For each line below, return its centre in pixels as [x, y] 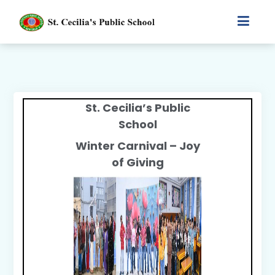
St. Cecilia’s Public [137, 108]
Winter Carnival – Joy [137, 146]
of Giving [137, 162]
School [137, 124]
